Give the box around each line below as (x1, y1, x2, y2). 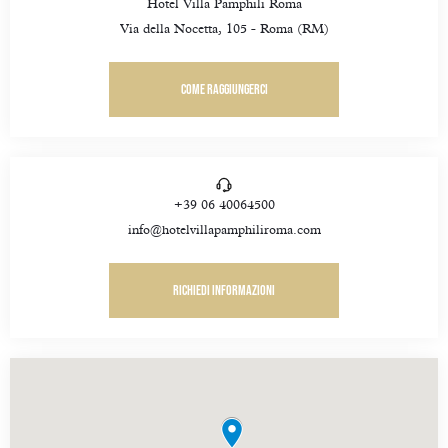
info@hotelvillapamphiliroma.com (127, 224, 321, 238)
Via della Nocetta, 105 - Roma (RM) (119, 23, 329, 37)
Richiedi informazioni (173, 282, 275, 299)
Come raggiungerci (180, 81, 268, 98)
